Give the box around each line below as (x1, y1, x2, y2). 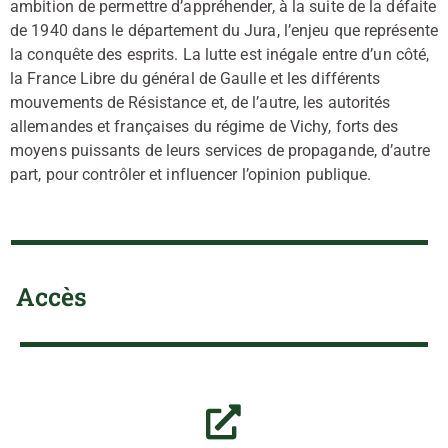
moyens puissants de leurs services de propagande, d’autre (10, 141, 430, 161)
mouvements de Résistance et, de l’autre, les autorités (10, 93, 391, 113)
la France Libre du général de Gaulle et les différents (10, 69, 381, 89)
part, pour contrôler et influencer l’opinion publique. (10, 165, 372, 185)
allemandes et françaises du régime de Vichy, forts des (10, 117, 399, 137)
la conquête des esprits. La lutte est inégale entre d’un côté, (10, 45, 430, 65)
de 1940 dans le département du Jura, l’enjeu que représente (10, 21, 438, 41)
